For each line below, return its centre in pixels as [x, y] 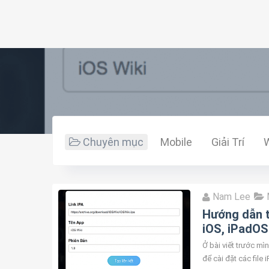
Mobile [176, 142]
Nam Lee [230, 197]
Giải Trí [228, 142]
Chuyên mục [112, 142]
